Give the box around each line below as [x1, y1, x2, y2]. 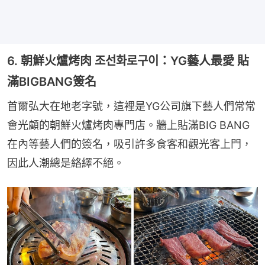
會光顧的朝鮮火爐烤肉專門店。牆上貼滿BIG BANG [7, 118, 250, 131]
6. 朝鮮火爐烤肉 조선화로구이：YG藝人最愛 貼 [7, 53, 249, 68]
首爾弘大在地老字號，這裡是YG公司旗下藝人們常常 [7, 99, 256, 112]
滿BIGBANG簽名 [7, 74, 96, 89]
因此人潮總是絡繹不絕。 [7, 156, 124, 169]
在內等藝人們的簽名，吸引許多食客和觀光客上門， [7, 137, 252, 150]
